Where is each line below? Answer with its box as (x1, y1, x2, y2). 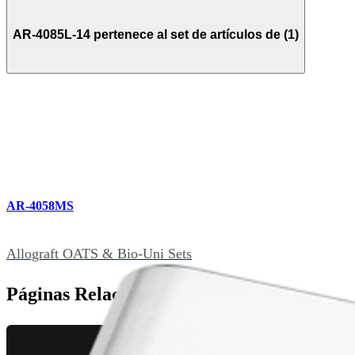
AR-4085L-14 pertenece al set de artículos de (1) (13, 27, 299, 41)
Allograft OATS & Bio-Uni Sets (6, 245, 192, 261)
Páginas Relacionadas (6, 283, 182, 304)
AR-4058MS (6, 199, 74, 213)
